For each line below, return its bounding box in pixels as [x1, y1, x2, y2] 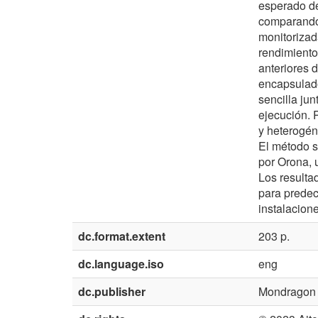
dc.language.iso [78, 256, 164, 273]
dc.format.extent [78, 228, 165, 245]
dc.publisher [78, 283, 146, 300]
